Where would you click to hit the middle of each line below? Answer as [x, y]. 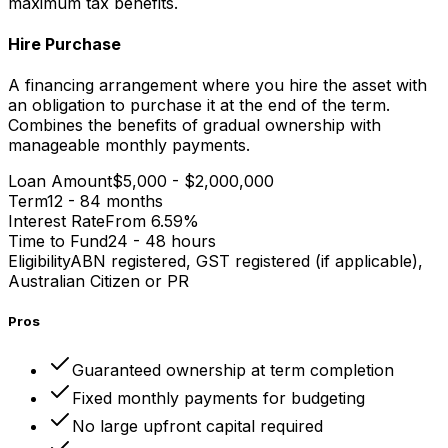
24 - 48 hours [162, 241]
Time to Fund [58, 241]
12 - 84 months [105, 201]
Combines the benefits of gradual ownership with [194, 125]
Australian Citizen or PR [98, 281]
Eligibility [39, 261]
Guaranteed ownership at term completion [233, 369]
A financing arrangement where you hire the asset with [217, 85]
